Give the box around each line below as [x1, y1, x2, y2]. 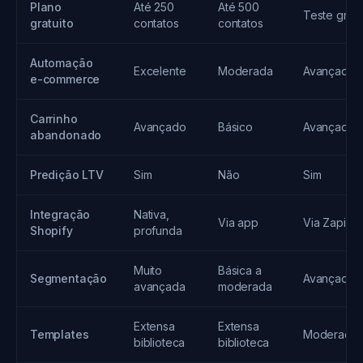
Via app [218, 216, 258, 229]
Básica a [218, 263, 262, 277]
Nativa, [134, 207, 169, 221]
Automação [30, 56, 93, 70]
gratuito [30, 16, 74, 30]
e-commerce [30, 72, 100, 86]
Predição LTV [30, 168, 104, 181]
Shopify [30, 224, 73, 237]
